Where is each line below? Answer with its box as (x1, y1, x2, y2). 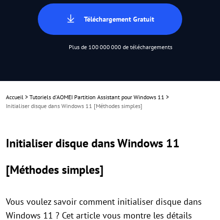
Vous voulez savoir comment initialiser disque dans (6, 196, 202, 207)
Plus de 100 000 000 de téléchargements (69, 43, 172, 51)
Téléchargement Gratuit (83, 15, 154, 24)
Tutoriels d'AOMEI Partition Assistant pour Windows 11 (29, 93, 165, 101)
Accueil (6, 93, 24, 101)
